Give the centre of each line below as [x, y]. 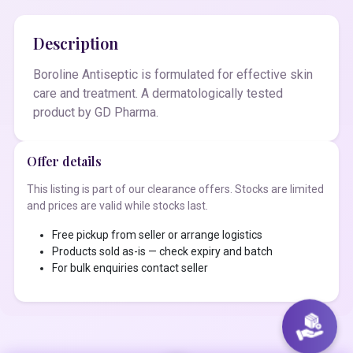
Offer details [64, 162]
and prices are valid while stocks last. [117, 206]
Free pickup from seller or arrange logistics [157, 235]
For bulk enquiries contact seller [130, 268]
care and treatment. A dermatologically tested [158, 94]
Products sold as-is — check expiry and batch [162, 252]
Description [76, 43]
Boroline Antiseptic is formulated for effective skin [173, 75]
